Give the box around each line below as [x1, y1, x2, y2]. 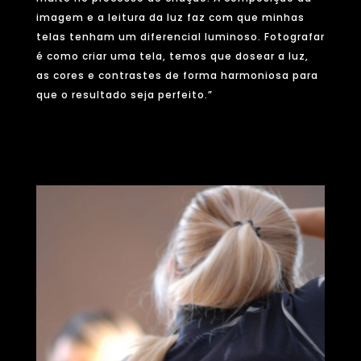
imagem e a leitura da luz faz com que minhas [35, 10, 305, 25]
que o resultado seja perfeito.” [35, 88, 213, 102]
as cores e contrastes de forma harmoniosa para [35, 68, 318, 83]
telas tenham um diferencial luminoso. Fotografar [35, 30, 325, 44]
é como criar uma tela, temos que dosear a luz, [35, 49, 309, 64]
